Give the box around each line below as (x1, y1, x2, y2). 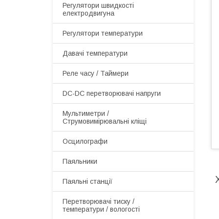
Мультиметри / (63, 109, 109, 117)
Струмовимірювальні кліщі (63, 117, 147, 125)
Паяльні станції (63, 177, 112, 185)
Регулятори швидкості (63, 1, 134, 9)
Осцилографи (63, 137, 108, 145)
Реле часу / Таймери (63, 69, 129, 77)
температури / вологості (63, 205, 140, 213)
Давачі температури (63, 49, 128, 57)
